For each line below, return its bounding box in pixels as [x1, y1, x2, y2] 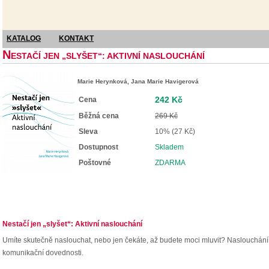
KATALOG [7, 34, 41, 43]
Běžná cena [79, 112, 119, 120]
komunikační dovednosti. [2, 249, 83, 257]
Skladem [155, 143, 184, 151]
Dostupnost [79, 143, 118, 151]
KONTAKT [59, 34, 94, 43]
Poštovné [79, 159, 111, 167]
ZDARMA [155, 159, 186, 167]
